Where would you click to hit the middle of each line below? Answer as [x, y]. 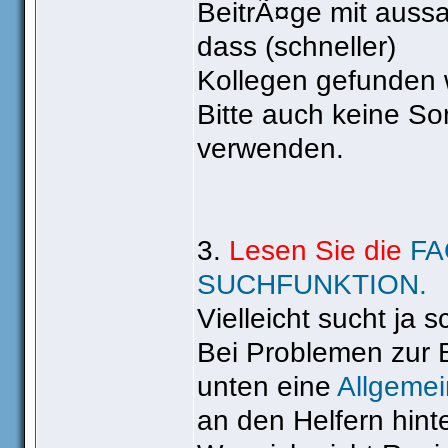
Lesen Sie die [319, 250]
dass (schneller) [296, 46]
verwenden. [270, 148]
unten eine [267, 386]
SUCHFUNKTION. [312, 284]
